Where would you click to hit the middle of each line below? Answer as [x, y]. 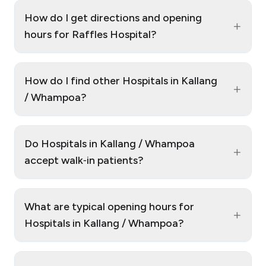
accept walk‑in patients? [84, 161]
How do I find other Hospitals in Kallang [121, 81]
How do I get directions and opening [113, 18]
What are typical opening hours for [109, 207]
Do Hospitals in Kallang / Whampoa [110, 144]
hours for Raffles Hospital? [91, 35]
